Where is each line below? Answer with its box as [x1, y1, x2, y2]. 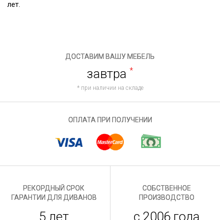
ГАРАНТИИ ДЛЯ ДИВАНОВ [11, 193, 97, 201]
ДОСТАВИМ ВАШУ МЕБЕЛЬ [65, 53, 155, 60]
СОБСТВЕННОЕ [142, 184, 191, 192]
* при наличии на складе [77, 84, 143, 91]
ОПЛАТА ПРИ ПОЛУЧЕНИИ [68, 116, 152, 124]
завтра [87, 66, 130, 81]
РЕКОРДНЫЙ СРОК [23, 184, 84, 192]
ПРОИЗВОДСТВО [138, 193, 194, 201]
